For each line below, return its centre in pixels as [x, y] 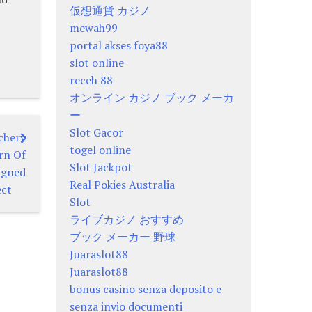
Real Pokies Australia [123, 184]
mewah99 [94, 28]
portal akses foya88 [119, 45]
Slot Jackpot [101, 167]
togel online [101, 149]
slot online [97, 62]
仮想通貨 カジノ [110, 10]
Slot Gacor [97, 132]
